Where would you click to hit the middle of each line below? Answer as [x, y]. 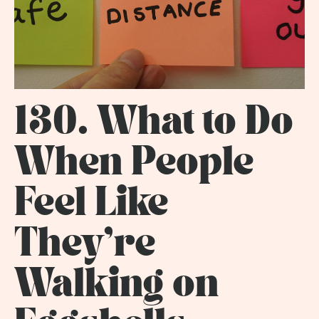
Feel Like [91, 204]
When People [134, 164]
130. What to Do [154, 123]
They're [85, 245]
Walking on [116, 286]
